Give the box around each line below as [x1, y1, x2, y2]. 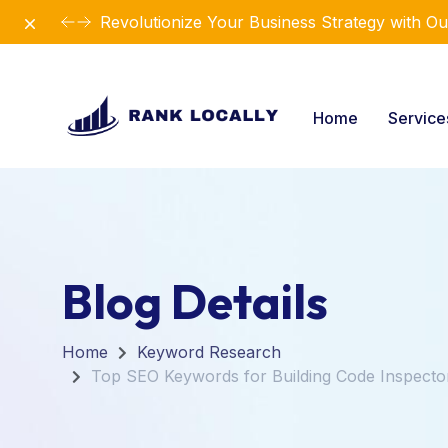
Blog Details [62, 271, 328, 331]
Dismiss [19, 11, 75, 31]
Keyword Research [137, 342, 281, 362]
